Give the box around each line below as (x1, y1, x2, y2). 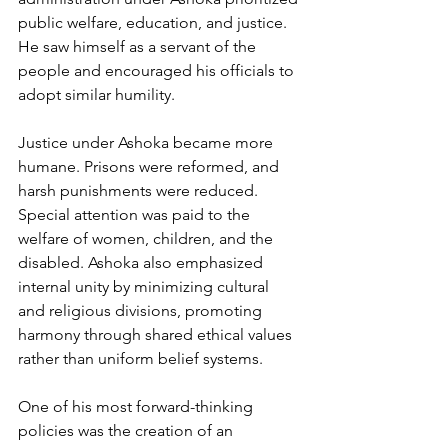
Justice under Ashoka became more (18, 132, 277, 152)
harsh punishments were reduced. (18, 180, 262, 200)
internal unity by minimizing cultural (18, 276, 273, 296)
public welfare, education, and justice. (18, 12, 291, 32)
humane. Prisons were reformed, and (18, 156, 283, 176)
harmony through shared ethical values (18, 324, 296, 344)
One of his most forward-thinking (18, 396, 257, 416)
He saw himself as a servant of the (18, 36, 260, 56)
